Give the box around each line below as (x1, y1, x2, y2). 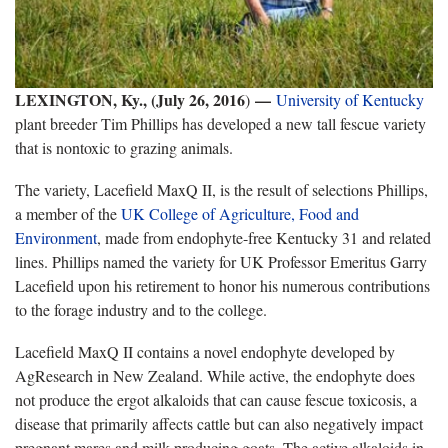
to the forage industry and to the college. (15, 298, 267, 320)
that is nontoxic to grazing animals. (15, 136, 233, 158)
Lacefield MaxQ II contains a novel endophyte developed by (15, 340, 395, 362)
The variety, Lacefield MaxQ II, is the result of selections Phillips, (15, 178, 428, 200)
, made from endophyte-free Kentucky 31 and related (97, 226, 431, 248)
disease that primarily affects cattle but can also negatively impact (15, 412, 423, 434)
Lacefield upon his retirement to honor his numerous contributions (15, 274, 430, 296)
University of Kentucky (276, 88, 424, 110)
